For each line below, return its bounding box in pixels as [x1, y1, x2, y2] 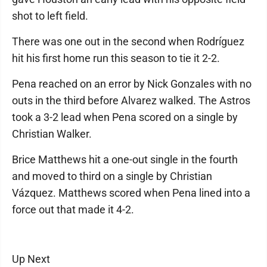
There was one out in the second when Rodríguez [12, 35, 244, 48]
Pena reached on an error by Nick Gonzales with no [12, 77, 252, 90]
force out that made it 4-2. [12, 203, 134, 216]
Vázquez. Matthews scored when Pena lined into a [12, 187, 250, 199]
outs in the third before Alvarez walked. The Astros [12, 94, 250, 107]
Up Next [12, 253, 50, 265]
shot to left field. [12, 10, 88, 22]
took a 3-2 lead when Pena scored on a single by [12, 111, 238, 123]
